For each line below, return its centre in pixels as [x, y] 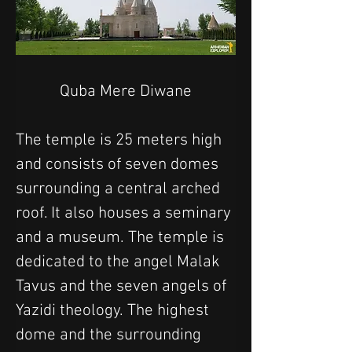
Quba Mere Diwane [126, 91]
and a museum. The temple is [122, 237]
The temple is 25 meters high [121, 140]
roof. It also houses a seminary [125, 213]
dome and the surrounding [110, 335]
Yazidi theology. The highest [114, 310]
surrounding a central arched [120, 189]
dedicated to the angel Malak [120, 262]
